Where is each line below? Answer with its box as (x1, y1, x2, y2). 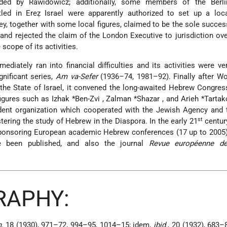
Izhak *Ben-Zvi (51, 94, 102, 104)
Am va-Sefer (55, 72, 98, 82)
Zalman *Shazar (106, 94, 163, 104)
